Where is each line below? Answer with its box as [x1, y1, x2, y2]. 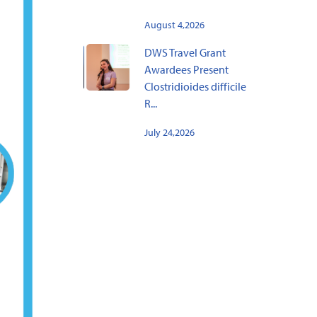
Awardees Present [144, 62, 229, 77]
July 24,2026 [144, 126, 195, 139]
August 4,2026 [144, 18, 204, 32]
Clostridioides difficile [144, 79, 246, 94]
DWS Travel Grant [144, 45, 226, 60]
